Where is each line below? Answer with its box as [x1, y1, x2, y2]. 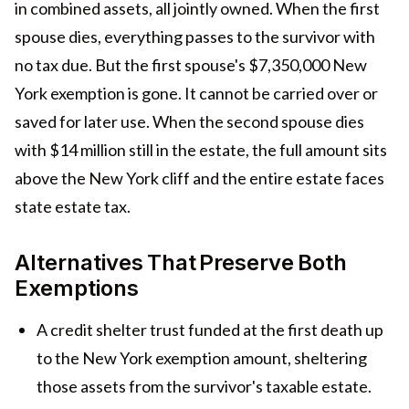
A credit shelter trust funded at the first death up [37, 320, 383, 341]
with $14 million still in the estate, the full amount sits [15, 140, 387, 161]
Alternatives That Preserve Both [15, 249, 347, 277]
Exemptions [15, 275, 139, 302]
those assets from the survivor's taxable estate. [37, 376, 372, 397]
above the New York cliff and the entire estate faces [15, 168, 384, 189]
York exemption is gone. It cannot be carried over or [15, 83, 378, 104]
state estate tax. [15, 196, 131, 217]
